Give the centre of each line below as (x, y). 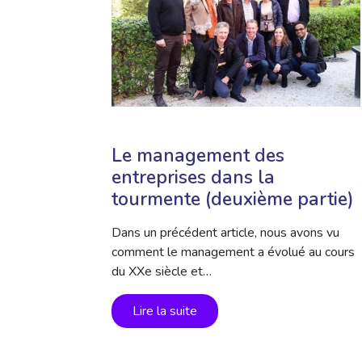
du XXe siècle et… (162, 271)
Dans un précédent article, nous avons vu (225, 233)
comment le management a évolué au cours (233, 252)
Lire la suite (165, 311)
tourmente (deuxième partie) (233, 199)
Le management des (198, 156)
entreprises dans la (193, 177)
